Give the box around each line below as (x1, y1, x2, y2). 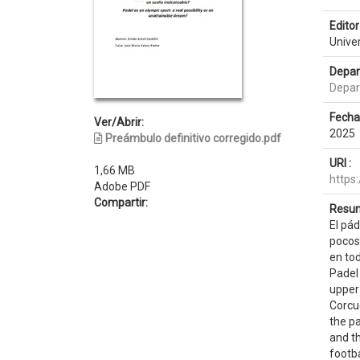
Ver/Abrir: (94, 116, 144, 129)
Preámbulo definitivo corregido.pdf (105, 132, 281, 145)
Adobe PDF (94, 180, 150, 193)
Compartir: (94, 196, 148, 209)
